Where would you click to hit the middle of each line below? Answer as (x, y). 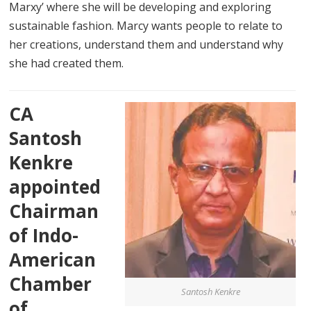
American (53, 259)
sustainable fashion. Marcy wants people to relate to (146, 25)
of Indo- (44, 235)
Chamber (51, 284)
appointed (55, 186)
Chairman (54, 211)
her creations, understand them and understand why (146, 44)
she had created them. (67, 63)
